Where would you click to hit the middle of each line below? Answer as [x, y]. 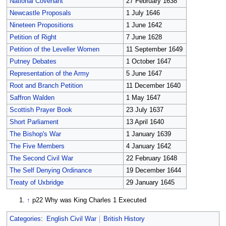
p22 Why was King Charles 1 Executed [90, 200]
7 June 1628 [144, 38]
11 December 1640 [153, 86]
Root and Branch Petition [46, 86]
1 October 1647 [148, 62]
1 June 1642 [144, 25]
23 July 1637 [145, 110]
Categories [25, 219]
